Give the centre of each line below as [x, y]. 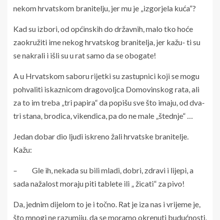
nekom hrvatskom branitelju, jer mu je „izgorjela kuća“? [105, 8]
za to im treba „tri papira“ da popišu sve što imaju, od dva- [109, 102]
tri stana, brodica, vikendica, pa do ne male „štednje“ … [103, 115]
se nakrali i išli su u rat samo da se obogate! [85, 55]
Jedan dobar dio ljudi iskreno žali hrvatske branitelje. [101, 136]
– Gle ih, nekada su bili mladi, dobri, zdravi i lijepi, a [103, 170]
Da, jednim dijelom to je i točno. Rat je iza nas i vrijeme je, [107, 204]
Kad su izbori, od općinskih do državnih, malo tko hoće [103, 28]
